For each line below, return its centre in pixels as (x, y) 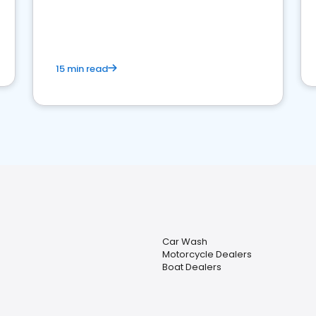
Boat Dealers (192, 267)
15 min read (82, 69)
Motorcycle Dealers (207, 254)
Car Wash (184, 242)
